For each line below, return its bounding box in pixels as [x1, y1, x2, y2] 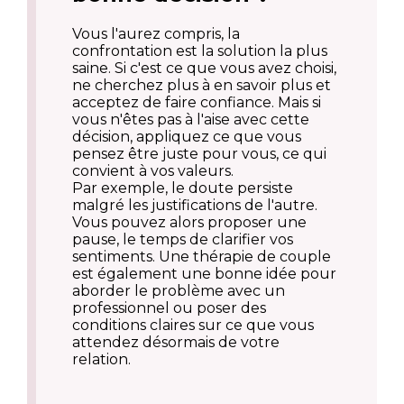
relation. [72, 350, 131, 368]
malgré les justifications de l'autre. [72, 196, 317, 214]
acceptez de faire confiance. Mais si [72, 93, 321, 111]
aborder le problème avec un [72, 281, 285, 299]
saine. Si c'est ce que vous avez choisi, [72, 59, 336, 77]
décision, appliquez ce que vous [72, 127, 301, 145]
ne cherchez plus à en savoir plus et [72, 76, 331, 94]
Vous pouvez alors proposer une [72, 213, 307, 231]
